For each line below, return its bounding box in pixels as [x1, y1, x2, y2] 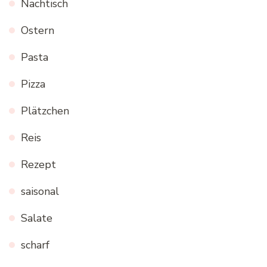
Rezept [21, 157, 56, 172]
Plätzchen [21, 103, 69, 118]
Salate [21, 210, 52, 225]
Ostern [21, 23, 54, 38]
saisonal [21, 184, 59, 198]
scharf [21, 237, 49, 252]
